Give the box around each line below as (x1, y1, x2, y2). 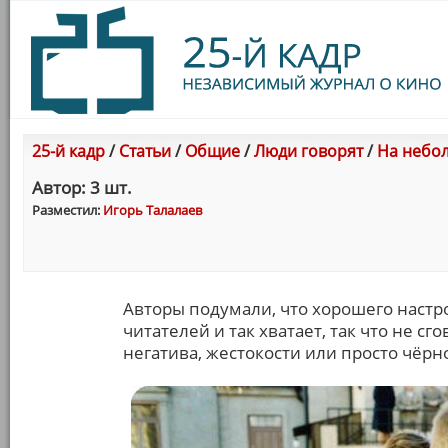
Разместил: (32, 201, 103, 219)
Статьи (119, 140, 171, 162)
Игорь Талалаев (103, 201, 202, 219)
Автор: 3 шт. (32, 176, 132, 199)
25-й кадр (32, 140, 105, 162)
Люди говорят (254, 140, 363, 162)
